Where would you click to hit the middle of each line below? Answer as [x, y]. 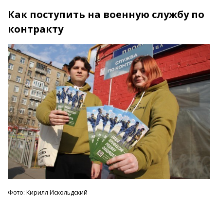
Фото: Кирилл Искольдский [48, 193]
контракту [36, 29]
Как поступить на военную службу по [106, 14]
